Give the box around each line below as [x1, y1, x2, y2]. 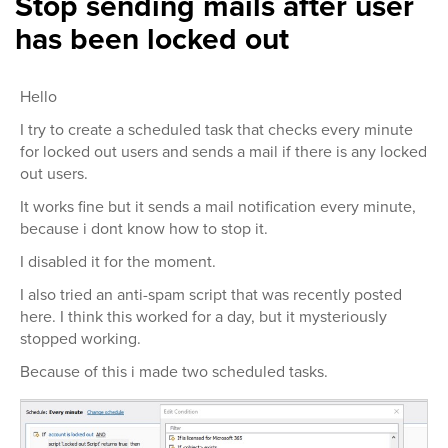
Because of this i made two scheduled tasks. [20, 360, 328, 383]
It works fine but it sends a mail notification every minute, [20, 195, 416, 218]
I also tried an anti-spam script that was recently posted [20, 283, 402, 306]
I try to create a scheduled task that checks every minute [20, 118, 413, 141]
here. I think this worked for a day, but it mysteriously [20, 305, 387, 328]
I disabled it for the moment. [20, 250, 216, 273]
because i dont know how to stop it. [20, 217, 268, 240]
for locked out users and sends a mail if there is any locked [20, 140, 427, 163]
